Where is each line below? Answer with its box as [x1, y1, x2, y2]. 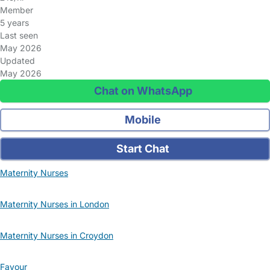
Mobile [122, 113, 162, 126]
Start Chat [114, 142, 170, 155]
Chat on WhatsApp [91, 84, 192, 97]
